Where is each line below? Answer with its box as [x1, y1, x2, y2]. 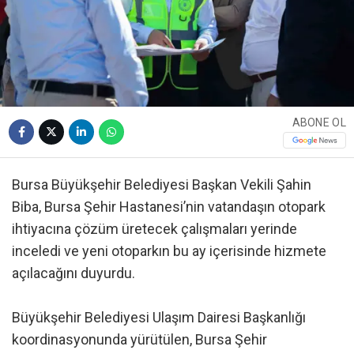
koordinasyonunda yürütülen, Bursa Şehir [12, 330, 267, 348]
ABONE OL [292, 116, 346, 130]
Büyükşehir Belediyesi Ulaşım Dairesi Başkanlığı [12, 308, 306, 326]
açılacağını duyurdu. [12, 264, 135, 281]
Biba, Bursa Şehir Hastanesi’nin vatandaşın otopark [12, 198, 326, 215]
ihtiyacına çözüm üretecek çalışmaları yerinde [12, 220, 297, 237]
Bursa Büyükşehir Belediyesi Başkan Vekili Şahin [12, 175, 311, 193]
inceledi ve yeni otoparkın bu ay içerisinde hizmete [12, 242, 326, 259]
